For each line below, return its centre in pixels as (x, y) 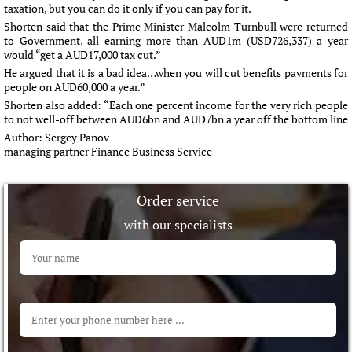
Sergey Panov (77, 137)
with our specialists (178, 225)
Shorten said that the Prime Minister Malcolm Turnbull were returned (176, 26)
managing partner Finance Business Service (108, 151)
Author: (24, 137)
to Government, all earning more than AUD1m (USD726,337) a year (176, 40)
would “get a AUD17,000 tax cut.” (82, 55)
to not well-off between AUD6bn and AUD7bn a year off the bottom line (176, 119)
